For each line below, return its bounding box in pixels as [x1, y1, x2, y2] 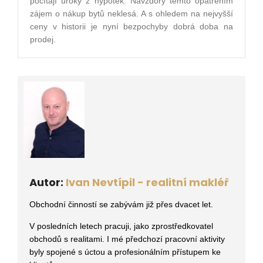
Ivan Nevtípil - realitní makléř [66, 174, 229, 190]
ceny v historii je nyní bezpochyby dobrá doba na [30, 21, 233, 31]
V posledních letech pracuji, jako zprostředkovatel [29, 221, 213, 231]
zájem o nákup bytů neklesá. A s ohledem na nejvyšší [30, 8, 233, 18]
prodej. [30, 34, 56, 44]
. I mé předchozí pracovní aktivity [102, 234, 225, 244]
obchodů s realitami [29, 234, 102, 244]
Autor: [29, 174, 66, 190]
